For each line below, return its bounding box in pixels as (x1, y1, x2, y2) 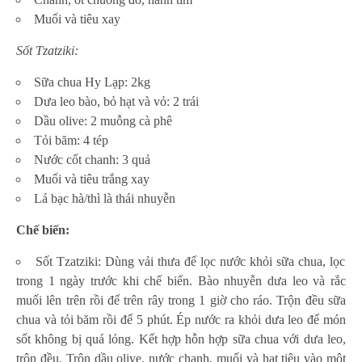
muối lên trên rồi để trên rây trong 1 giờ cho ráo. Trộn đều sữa (16, 293, 346, 308)
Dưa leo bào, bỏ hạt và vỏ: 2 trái (34, 95, 199, 109)
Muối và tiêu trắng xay (34, 172, 149, 187)
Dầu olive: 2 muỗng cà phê (34, 114, 172, 128)
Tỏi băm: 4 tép (34, 133, 108, 148)
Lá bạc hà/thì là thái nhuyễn (34, 192, 175, 206)
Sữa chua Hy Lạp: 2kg (34, 75, 150, 90)
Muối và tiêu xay (34, 12, 120, 27)
